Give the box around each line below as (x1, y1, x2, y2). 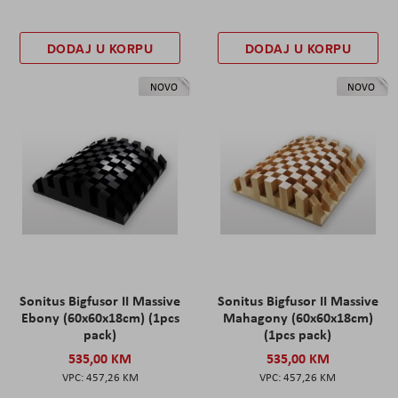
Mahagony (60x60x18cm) (222, 307, 373, 327)
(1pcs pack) (264, 324, 332, 344)
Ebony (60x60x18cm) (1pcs (20, 307, 179, 327)
